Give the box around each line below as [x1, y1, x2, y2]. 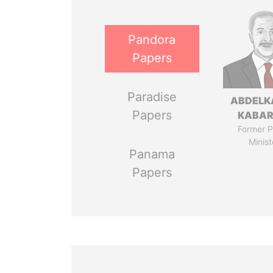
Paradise [127, 90, 177, 104]
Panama [129, 147, 175, 161]
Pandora [128, 32, 176, 47]
